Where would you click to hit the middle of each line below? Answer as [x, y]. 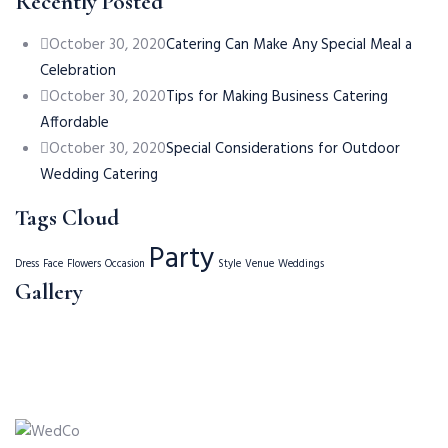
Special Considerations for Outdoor [283, 149]
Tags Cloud [67, 218]
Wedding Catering [99, 175]
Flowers [84, 264]
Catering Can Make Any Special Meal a [289, 45]
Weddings [301, 264]
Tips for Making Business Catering [277, 97]
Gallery [49, 292]
